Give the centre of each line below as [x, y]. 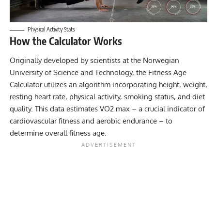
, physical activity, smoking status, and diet [135, 96]
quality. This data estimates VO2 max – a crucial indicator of [107, 108]
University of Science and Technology [71, 72]
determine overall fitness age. [58, 133]
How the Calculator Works [66, 41]
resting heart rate [38, 96]
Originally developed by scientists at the [76, 60]
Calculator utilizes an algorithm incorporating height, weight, [108, 84]
